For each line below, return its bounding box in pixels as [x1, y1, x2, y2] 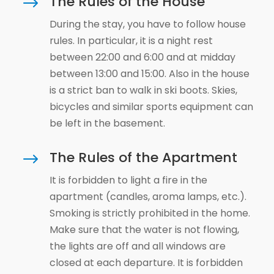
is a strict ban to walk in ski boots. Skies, [49, 83, 237, 97]
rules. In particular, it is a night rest [49, 34, 213, 48]
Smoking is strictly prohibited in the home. [49, 206, 250, 220]
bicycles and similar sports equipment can [49, 100, 253, 114]
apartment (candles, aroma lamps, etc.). [49, 190, 246, 204]
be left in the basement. [49, 116, 165, 130]
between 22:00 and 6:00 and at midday [49, 50, 235, 64]
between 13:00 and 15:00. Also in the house [49, 67, 250, 81]
